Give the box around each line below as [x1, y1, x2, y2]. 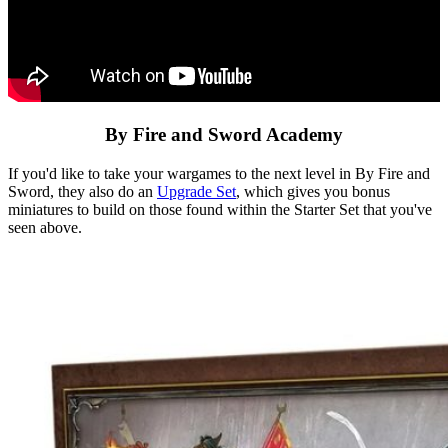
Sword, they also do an [8, 182, 157, 200]
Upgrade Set [157, 182, 236, 200]
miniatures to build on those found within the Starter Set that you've [8, 200, 432, 218]
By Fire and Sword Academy [105, 124, 343, 146]
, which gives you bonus [236, 182, 390, 200]
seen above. [8, 218, 82, 236]
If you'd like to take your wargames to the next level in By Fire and [8, 164, 430, 182]
